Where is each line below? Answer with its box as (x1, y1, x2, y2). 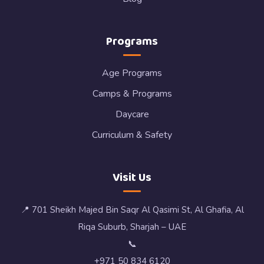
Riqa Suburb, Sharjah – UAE (78, 221, 186, 233)
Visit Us (113, 168, 151, 187)
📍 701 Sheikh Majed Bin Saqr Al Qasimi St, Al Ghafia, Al (20, 204, 244, 216)
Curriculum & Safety (92, 128, 172, 141)
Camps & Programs (92, 87, 172, 100)
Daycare (115, 108, 149, 121)
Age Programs (102, 67, 162, 80)
